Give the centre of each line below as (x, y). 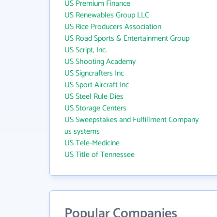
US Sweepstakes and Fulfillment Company (132, 120)
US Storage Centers (95, 108)
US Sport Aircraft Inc (97, 85)
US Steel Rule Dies (94, 97)
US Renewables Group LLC (107, 15)
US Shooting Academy (100, 62)
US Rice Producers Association (113, 27)
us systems (82, 132)
